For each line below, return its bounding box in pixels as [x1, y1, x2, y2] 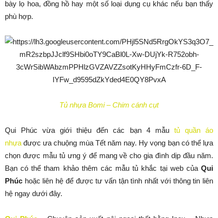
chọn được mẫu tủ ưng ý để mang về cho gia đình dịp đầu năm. [5, 151, 213, 160]
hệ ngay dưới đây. [5, 189, 62, 198]
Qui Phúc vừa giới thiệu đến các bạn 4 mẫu [5, 126, 174, 134]
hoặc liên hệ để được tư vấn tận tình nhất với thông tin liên [24, 177, 214, 185]
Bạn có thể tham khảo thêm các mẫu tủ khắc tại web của [5, 164, 201, 172]
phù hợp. [5, 12, 33, 20]
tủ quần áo [174, 126, 214, 134]
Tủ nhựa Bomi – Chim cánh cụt [59, 101, 159, 109]
